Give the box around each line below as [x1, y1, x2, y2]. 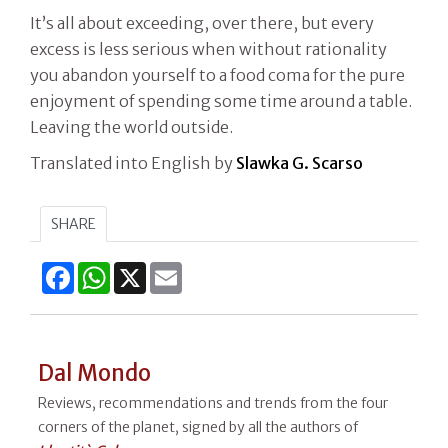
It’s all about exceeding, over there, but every [30, 13, 374, 34]
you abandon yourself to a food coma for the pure [30, 65, 405, 86]
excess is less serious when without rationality [30, 39, 387, 60]
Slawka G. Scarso [236, 153, 366, 174]
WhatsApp [110, 260, 190, 281]
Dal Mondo [37, 359, 151, 388]
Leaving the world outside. [30, 117, 233, 138]
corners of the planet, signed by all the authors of [37, 418, 358, 437]
